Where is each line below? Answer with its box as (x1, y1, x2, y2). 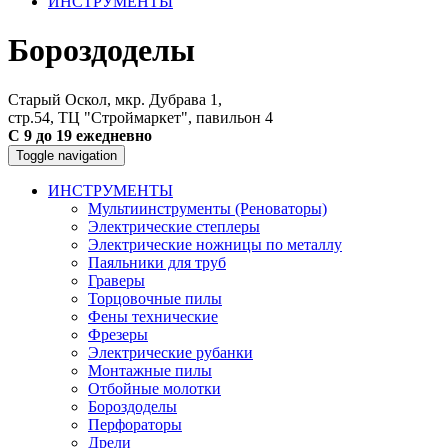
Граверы (88, 271, 145, 289)
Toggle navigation (16, 147, 117, 163)
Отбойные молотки (88, 379, 221, 397)
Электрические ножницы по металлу (88, 235, 342, 253)
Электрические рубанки (88, 343, 253, 361)
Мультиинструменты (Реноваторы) (88, 199, 327, 217)
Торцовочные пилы (88, 289, 222, 307)
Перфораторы (88, 415, 182, 433)
